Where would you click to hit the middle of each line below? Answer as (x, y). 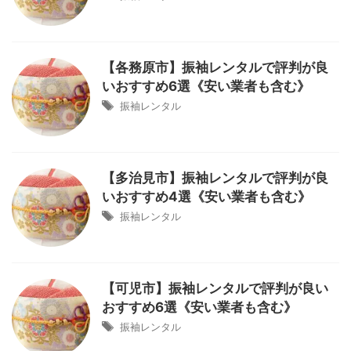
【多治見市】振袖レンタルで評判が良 (215, 178)
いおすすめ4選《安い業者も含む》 (206, 197)
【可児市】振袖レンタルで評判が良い (215, 288)
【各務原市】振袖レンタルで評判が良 (215, 67)
